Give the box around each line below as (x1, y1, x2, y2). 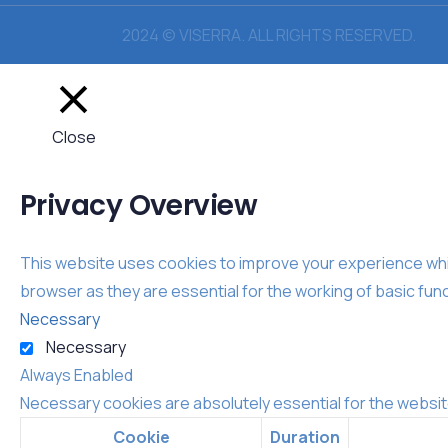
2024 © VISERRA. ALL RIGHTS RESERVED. (122, 23, 416, 46)
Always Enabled (20, 363, 133, 386)
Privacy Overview (20, 185, 258, 225)
